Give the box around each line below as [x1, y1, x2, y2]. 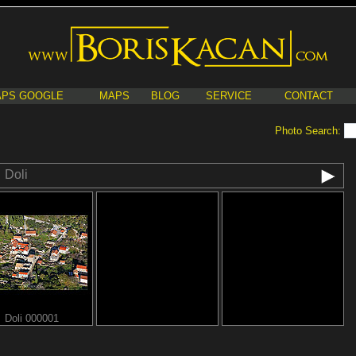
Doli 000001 [5, 312, 59, 324]
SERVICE [205, 90, 252, 102]
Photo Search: [275, 125, 344, 137]
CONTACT [284, 90, 333, 102]
